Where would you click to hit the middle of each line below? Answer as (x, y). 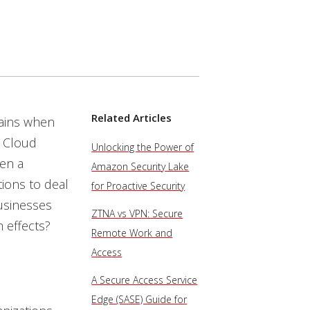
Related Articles (132, 118)
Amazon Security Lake (140, 166)
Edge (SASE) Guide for (139, 299)
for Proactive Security (138, 186)
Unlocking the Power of (143, 147)
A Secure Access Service (145, 280)
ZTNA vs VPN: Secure (137, 213)
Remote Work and (132, 233)
